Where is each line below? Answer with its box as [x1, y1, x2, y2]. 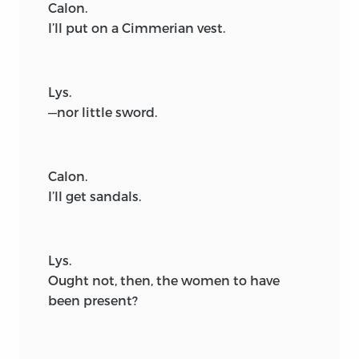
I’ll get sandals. [48, 188, 141, 204]
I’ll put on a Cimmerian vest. [48, 19, 225, 35]
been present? [48, 292, 138, 308]
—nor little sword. [48, 103, 157, 119]
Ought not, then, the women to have [48, 272, 280, 288]
